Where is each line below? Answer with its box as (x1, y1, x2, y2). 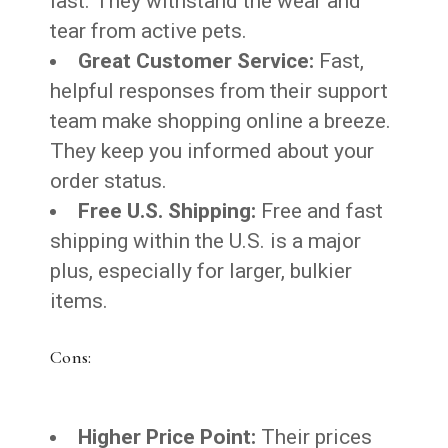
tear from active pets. (50, 18, 248, 43)
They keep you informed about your (50, 138, 375, 163)
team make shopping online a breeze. (50, 108, 392, 133)
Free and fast (261, 198, 384, 223)
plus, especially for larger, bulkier (50, 258, 353, 283)
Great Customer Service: (78, 48, 315, 73)
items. (50, 288, 109, 313)
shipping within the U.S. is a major (50, 228, 362, 253)
